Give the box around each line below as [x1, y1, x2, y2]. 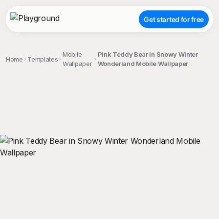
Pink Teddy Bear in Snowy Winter [97, 50, 198, 58]
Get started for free [144, 15, 204, 23]
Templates [27, 55, 58, 63]
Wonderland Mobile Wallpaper [97, 60, 188, 67]
